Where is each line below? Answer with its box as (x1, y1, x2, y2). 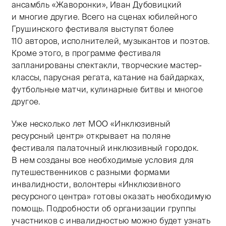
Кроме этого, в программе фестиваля (12, 48, 161, 58)
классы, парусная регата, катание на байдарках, (12, 73, 204, 82)
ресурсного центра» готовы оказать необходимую (12, 192, 211, 201)
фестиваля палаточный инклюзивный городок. (12, 143, 199, 153)
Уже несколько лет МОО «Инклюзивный (12, 119, 171, 129)
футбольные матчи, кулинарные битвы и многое (12, 85, 203, 94)
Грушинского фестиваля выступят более (12, 24, 174, 34)
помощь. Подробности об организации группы (12, 204, 196, 213)
